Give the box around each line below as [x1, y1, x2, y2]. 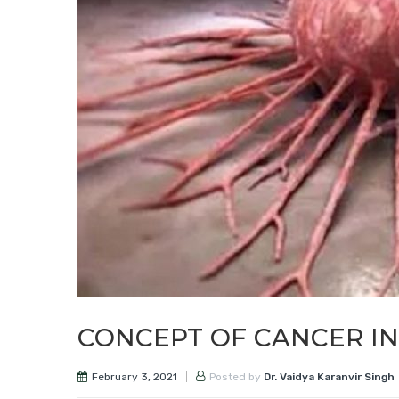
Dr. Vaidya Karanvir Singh [264, 370, 395, 384]
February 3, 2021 [92, 370, 177, 383]
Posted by [209, 370, 264, 384]
